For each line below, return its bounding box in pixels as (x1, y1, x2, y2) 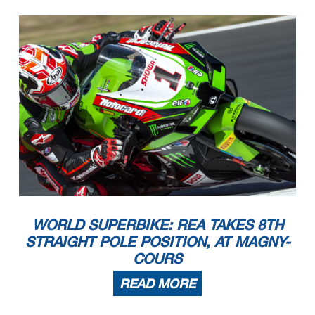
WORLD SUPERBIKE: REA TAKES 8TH (32, 215, 283, 233)
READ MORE (120, 275, 195, 291)
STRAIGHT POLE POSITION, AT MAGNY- (25, 232, 290, 250)
